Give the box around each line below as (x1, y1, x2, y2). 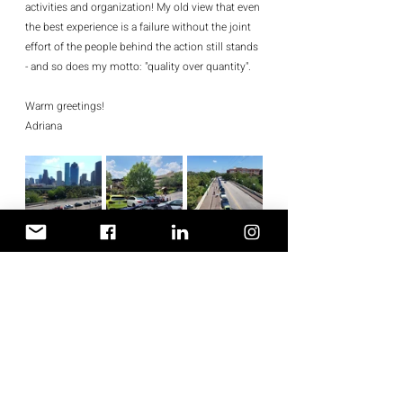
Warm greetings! (25, 97, 104, 114)
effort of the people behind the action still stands (25, 38, 261, 55)
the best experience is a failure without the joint (25, 18, 254, 35)
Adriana (25, 117, 62, 134)
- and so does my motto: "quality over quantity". (25, 58, 251, 75)
